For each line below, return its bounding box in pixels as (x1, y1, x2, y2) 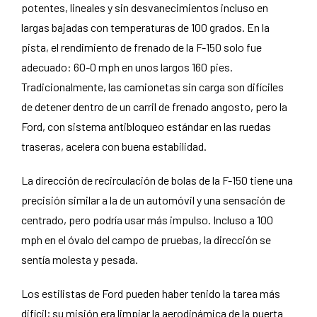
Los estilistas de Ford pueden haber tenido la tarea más (21, 287, 280, 300)
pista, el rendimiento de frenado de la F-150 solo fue (21, 40, 262, 54)
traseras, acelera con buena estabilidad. (21, 139, 207, 153)
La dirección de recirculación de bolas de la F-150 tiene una (21, 173, 293, 187)
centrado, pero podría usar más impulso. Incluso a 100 (21, 213, 273, 226)
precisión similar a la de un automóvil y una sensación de (21, 193, 285, 207)
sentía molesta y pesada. (21, 253, 138, 266)
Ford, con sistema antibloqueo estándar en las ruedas (21, 120, 271, 133)
